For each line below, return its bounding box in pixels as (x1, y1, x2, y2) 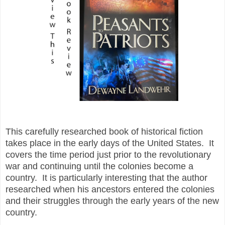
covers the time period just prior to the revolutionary (6, 149, 211, 160)
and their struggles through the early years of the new (6, 195, 219, 206)
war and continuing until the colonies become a (6, 161, 193, 171)
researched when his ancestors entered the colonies (6, 184, 214, 194)
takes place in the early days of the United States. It (6, 138, 214, 148)
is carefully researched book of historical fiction (16, 126, 203, 137)
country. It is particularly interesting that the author (6, 172, 207, 183)
